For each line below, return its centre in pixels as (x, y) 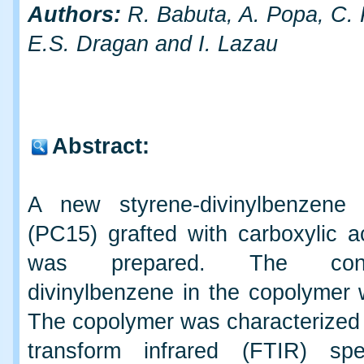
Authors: (74, 15)
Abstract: (101, 146)
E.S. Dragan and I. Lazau (153, 44)
